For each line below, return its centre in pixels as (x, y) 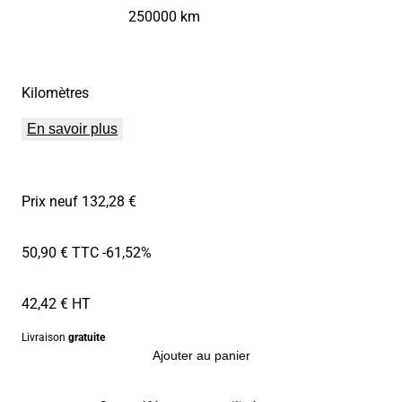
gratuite (87, 337)
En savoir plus (72, 129)
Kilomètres (55, 92)
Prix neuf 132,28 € (79, 201)
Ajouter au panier (201, 356)
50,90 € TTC (60, 252)
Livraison (45, 337)
